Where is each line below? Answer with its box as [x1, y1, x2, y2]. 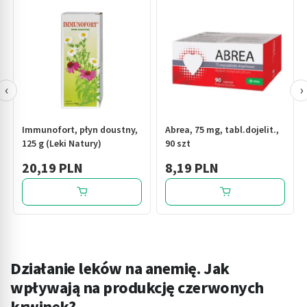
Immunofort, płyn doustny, [22, 123, 138, 137]
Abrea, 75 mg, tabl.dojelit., [165, 123, 279, 137]
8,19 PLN [165, 158, 219, 178]
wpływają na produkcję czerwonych [10, 275, 264, 300]
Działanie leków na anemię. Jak [10, 256, 230, 281]
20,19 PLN [22, 158, 83, 178]
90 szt [165, 136, 191, 151]
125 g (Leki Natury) [22, 136, 101, 151]
